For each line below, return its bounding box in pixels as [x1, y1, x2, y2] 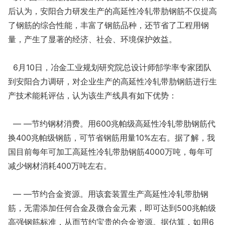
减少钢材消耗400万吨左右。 [8, 161, 111, 171]
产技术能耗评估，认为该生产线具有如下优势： [8, 90, 177, 100]
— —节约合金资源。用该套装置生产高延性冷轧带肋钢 [8, 189, 208, 199]
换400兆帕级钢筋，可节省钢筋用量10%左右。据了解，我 [8, 133, 215, 143]
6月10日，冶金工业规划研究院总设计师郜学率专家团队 [8, 62, 211, 72]
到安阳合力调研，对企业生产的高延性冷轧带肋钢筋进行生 [8, 76, 217, 86]
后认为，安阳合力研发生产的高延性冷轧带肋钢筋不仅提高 [8, 6, 217, 16]
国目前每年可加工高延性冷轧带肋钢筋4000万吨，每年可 [8, 147, 213, 157]
